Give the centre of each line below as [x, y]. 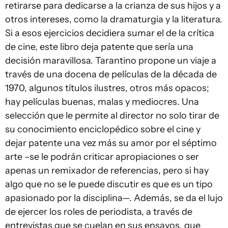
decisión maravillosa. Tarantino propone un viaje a [111, 61]
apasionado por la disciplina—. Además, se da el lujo [114, 198]
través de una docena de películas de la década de [111, 74]
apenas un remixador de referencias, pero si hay [107, 170]
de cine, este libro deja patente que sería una [99, 47]
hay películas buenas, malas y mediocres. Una [102, 102]
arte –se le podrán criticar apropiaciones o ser [102, 157]
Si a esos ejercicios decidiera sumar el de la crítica [110, 33]
